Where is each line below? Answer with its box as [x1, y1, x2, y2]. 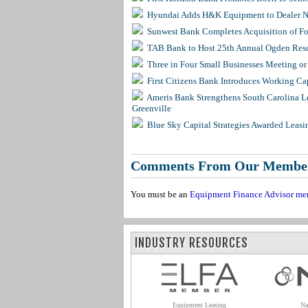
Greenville [131, 103, 171, 113]
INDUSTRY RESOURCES [134, 236, 248, 250]
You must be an [130, 189, 190, 199]
